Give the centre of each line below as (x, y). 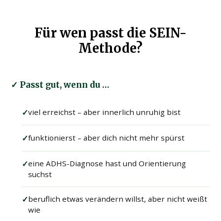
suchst (40, 174)
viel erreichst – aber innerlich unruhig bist (105, 112)
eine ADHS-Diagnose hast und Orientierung (107, 164)
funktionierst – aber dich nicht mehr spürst (107, 137)
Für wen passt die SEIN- (110, 33)
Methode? (110, 49)
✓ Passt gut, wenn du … (60, 85)
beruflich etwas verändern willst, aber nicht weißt (118, 199)
